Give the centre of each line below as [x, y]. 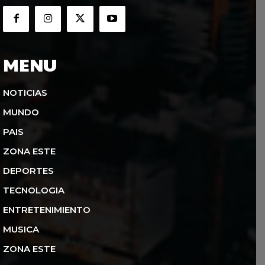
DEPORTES [28, 170]
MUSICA [21, 229]
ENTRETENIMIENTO [47, 209]
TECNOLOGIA [34, 190]
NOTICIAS [25, 92]
